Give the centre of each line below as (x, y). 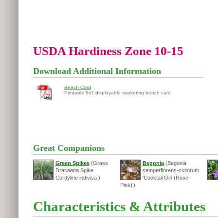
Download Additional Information (97, 71)
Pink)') (127, 185)
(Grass (99, 163)
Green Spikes (72, 163)
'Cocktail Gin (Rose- (166, 178)
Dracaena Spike (74, 170)
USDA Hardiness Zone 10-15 (108, 51)
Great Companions (69, 148)
